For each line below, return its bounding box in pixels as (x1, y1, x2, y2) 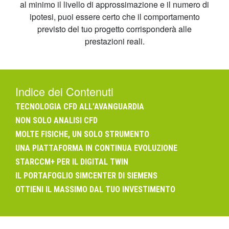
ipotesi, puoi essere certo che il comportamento (29, 11, 200, 22)
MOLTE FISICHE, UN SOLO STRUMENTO (15, 129, 149, 139)
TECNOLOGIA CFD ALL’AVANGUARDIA (15, 102, 144, 111)
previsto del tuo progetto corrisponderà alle (37, 23, 192, 35)
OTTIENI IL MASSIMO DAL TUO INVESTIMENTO (15, 185, 175, 194)
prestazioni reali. (84, 35, 145, 47)
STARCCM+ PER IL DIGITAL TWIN (15, 157, 128, 167)
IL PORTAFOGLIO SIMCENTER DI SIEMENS (15, 171, 157, 180)
